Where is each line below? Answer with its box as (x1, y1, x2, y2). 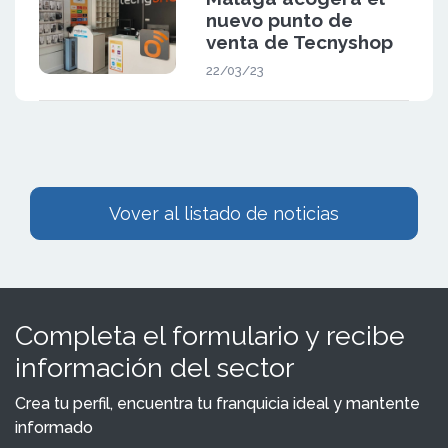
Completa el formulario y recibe (15, 319, 405, 351)
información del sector (15, 351, 294, 383)
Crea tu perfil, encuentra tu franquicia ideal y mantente (15, 393, 420, 413)
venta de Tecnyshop (205, 30, 393, 53)
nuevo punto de (205, 8, 353, 31)
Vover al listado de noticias (109, 202, 339, 224)
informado (15, 417, 93, 437)
